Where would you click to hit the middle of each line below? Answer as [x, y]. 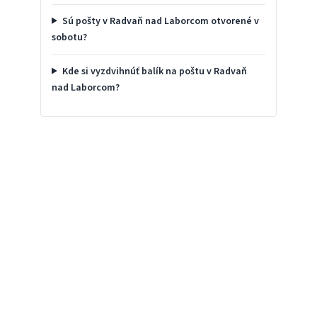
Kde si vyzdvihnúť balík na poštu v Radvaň [154, 71]
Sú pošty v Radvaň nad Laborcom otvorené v [160, 21]
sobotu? [69, 37]
